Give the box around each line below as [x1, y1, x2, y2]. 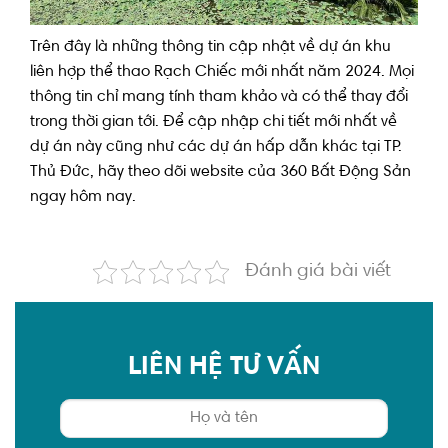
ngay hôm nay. [30, 189, 136, 206]
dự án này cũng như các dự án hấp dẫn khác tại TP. [30, 139, 402, 156]
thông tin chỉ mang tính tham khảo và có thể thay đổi [30, 89, 408, 106]
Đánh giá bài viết [245, 262, 391, 282]
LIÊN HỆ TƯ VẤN [128, 355, 320, 382]
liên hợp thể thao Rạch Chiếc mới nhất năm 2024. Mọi [30, 64, 414, 81]
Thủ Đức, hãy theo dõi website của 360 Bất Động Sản [30, 164, 411, 181]
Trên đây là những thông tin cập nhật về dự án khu [30, 39, 391, 56]
